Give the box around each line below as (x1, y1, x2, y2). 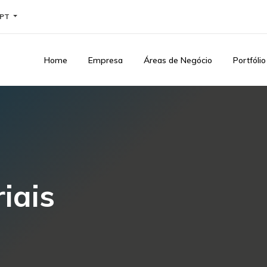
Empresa (88, 55, 123, 66)
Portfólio (233, 55, 266, 66)
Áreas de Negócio (144, 55, 212, 66)
